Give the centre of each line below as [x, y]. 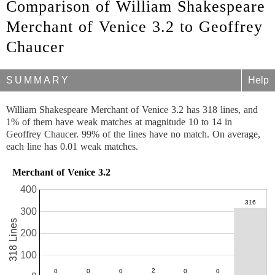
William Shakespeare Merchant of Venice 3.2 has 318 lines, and [132, 110]
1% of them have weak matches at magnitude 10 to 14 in [119, 122]
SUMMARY [38, 80]
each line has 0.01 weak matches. [72, 146]
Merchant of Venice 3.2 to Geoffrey [134, 27]
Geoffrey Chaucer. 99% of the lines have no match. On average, [133, 134]
